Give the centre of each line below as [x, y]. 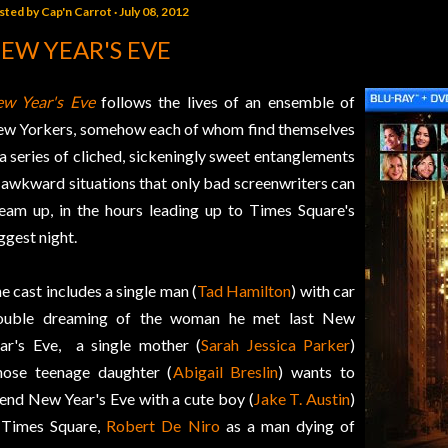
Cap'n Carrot [76, 12]
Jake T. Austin [302, 399]
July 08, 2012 [154, 12]
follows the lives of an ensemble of [225, 102]
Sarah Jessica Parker [275, 345]
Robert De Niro [163, 426]
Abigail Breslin [225, 372]
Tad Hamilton [244, 291]
